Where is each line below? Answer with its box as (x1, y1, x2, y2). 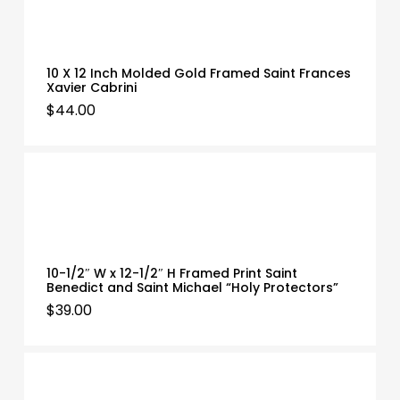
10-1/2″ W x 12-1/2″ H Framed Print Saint (46, 263, 297, 282)
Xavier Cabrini (46, 78, 137, 96)
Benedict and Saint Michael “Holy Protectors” (46, 278, 338, 296)
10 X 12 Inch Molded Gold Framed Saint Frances (46, 63, 351, 82)
